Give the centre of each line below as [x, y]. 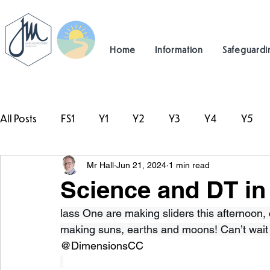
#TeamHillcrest [57, 167]
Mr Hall [100, 165]
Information [179, 49]
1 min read [189, 165]
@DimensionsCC [102, 246]
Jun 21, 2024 [141, 165]
